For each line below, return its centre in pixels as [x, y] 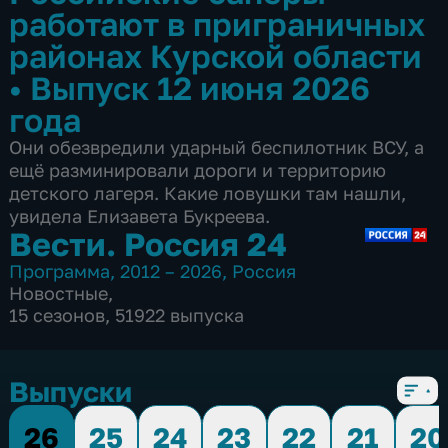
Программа [60, 270]
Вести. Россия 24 [148, 243]
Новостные [59, 292]
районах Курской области [216, 55]
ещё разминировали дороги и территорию [198, 169]
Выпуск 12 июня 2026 [200, 87]
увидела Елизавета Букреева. [140, 215]
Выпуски [71, 391]
